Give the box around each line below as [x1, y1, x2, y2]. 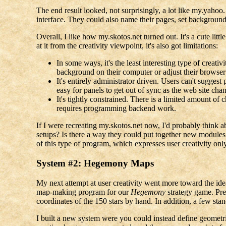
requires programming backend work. [56, 104, 176, 113]
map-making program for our [36, 187, 131, 196]
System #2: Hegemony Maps [36, 157, 154, 168]
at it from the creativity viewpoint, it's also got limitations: [36, 41, 218, 50]
